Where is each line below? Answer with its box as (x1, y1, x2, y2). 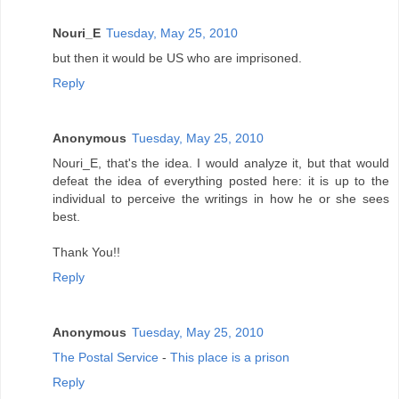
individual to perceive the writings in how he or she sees (53, 191, 389, 206)
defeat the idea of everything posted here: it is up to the (53, 173, 389, 188)
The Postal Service (53, 349, 159, 364)
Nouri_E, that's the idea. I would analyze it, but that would (53, 155, 389, 170)
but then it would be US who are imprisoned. (53, 50, 302, 65)
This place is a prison (170, 349, 289, 364)
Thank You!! (53, 244, 120, 259)
